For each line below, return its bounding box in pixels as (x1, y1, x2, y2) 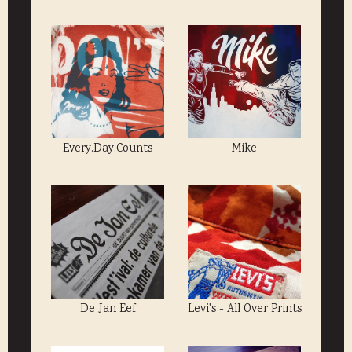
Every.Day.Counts (63, 141, 152, 159)
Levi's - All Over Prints (187, 301, 302, 319)
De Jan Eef (79, 301, 136, 319)
